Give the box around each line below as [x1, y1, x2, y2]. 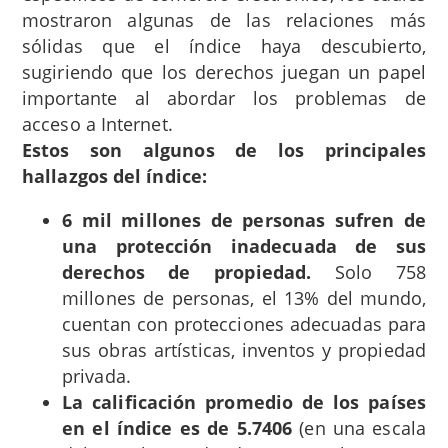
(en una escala [292, 415, 426, 440]
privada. [62, 363, 131, 388]
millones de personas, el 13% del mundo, [62, 285, 426, 310]
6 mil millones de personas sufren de [62, 207, 426, 232]
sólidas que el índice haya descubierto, [22, 33, 426, 58]
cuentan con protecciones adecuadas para [62, 311, 426, 336]
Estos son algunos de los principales [22, 137, 426, 162]
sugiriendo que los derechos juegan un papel [22, 59, 426, 84]
